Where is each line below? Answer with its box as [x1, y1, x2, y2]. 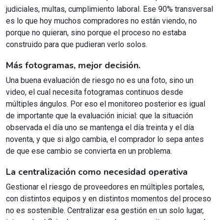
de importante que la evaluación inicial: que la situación [6, 111, 193, 121]
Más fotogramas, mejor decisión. [6, 59, 140, 72]
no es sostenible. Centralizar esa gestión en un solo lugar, [6, 206, 204, 216]
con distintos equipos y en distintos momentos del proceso [6, 194, 211, 204]
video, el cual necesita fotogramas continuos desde [6, 87, 183, 97]
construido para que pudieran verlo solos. [6, 40, 147, 50]
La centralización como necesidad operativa [6, 166, 188, 178]
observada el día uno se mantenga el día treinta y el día [6, 123, 194, 133]
